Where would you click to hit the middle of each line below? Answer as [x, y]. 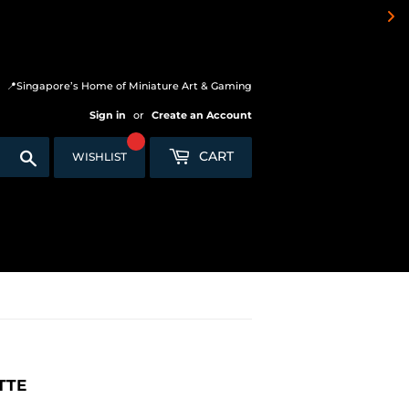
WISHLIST [100, 157]
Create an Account [202, 115]
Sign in [108, 115]
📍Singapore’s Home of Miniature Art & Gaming [129, 86]
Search [58, 154]
